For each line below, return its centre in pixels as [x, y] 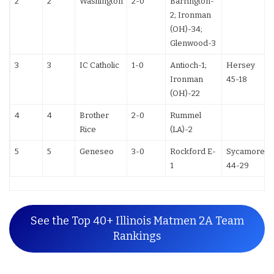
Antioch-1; [188, 65]
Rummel [185, 115]
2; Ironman [190, 15]
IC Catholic [99, 65]
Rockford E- [193, 151]
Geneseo [96, 151]
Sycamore [245, 151]
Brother [94, 115]
